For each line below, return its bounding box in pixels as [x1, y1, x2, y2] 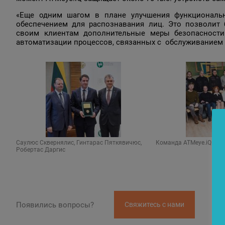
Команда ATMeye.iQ [156, 139, 212, 147]
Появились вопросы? [16, 200, 94, 209]
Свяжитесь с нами [125, 200, 184, 209]
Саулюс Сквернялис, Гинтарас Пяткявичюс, [16, 139, 142, 147]
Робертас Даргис [16, 146, 65, 154]
